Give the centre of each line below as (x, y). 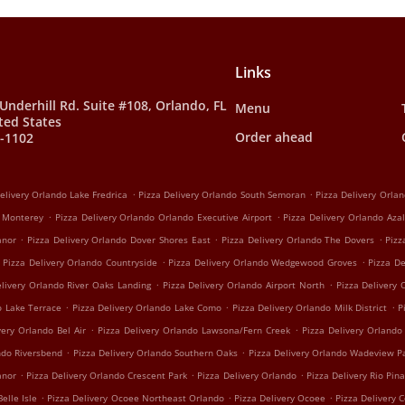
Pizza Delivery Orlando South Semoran (221, 194)
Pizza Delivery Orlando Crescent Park (107, 375)
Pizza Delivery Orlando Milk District (310, 307)
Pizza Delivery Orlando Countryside (80, 262)
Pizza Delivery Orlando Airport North (243, 285)
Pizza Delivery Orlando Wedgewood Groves (263, 262)
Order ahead (273, 137)
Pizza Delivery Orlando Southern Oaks (155, 353)
